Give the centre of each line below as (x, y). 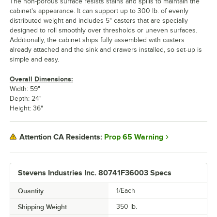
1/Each (126, 190)
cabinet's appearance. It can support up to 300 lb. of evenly (99, 11)
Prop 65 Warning (134, 137)
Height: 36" (26, 108)
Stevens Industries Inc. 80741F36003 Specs (95, 173)
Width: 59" (25, 89)
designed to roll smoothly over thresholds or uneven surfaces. (103, 30)
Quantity (31, 191)
